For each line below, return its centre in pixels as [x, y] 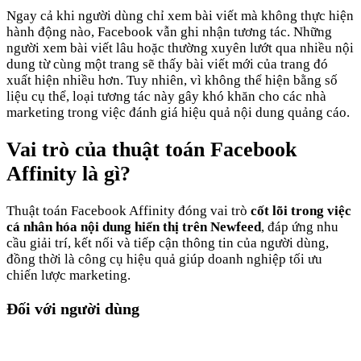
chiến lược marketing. [68, 276]
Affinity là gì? [68, 174]
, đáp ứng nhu [300, 227]
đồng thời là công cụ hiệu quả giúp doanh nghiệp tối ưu [164, 259]
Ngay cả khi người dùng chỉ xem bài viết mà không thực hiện [180, 16]
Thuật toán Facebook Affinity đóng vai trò [129, 211]
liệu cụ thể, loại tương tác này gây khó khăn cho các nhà [166, 97]
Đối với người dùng [73, 309]
